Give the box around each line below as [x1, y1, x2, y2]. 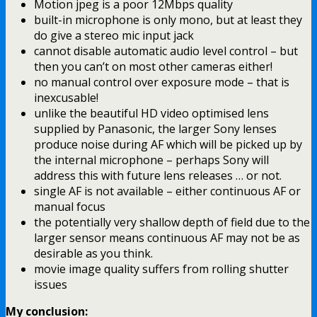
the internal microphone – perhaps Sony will [34, 151, 269, 168]
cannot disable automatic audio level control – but [34, 42, 298, 59]
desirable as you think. [34, 245, 153, 261]
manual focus [34, 198, 105, 214]
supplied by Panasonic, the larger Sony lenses [34, 120, 277, 137]
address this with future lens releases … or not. [34, 167, 282, 183]
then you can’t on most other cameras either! [34, 58, 272, 74]
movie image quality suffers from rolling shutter [34, 260, 289, 277]
